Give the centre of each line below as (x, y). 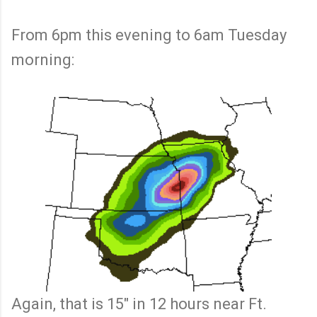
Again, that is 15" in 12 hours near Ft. (139, 304)
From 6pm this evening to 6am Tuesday (149, 35)
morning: (43, 59)
